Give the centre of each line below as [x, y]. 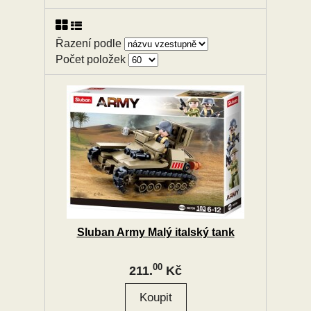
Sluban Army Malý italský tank [155, 232]
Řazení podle [90, 43]
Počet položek [92, 59]
